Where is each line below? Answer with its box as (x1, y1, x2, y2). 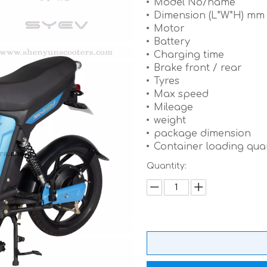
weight (153, 115, 186, 126)
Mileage (153, 102, 193, 113)
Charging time (153, 49, 224, 60)
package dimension (153, 128, 251, 139)
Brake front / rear (153, 63, 245, 73)
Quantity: (146, 162, 187, 170)
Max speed (153, 89, 212, 100)
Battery (153, 36, 193, 47)
